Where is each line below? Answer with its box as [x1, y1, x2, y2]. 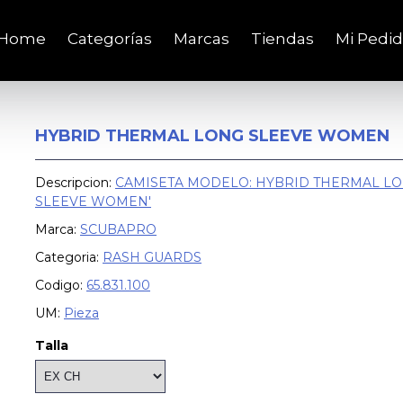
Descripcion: [35, 175, 115, 191]
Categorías [67, 29, 152, 48]
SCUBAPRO [80, 221, 157, 237]
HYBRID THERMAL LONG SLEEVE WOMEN [35, 126, 390, 146]
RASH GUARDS [103, 249, 201, 265]
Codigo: [35, 277, 83, 293]
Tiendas [251, 29, 314, 48]
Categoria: [35, 249, 99, 265]
